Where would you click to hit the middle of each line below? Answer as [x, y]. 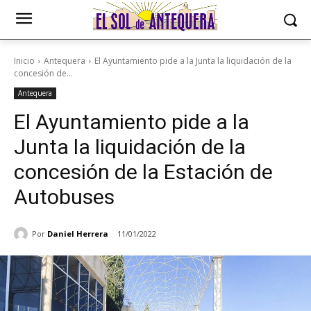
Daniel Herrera [78, 233]
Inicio [24, 61]
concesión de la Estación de [143, 172]
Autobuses [64, 197]
